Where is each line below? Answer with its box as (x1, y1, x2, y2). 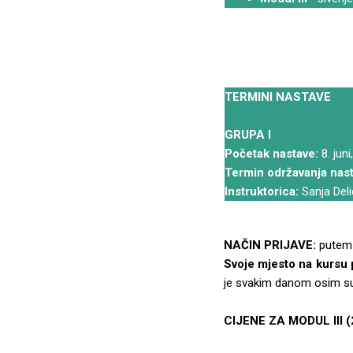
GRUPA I (224, 128, 271, 143)
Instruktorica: (224, 184, 299, 199)
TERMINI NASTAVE (224, 90, 331, 105)
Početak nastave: (224, 147, 318, 162)
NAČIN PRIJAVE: (224, 238, 317, 253)
